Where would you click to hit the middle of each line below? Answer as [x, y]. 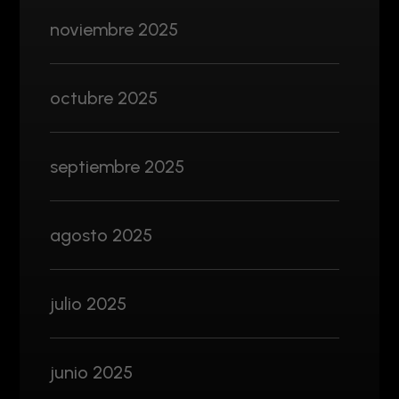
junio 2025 [91, 372]
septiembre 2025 [117, 166]
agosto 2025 [101, 235]
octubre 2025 [104, 98]
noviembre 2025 [114, 29]
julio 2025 [88, 303]
